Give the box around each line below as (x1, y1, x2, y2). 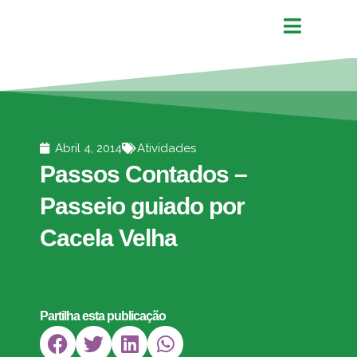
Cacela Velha (40, 225, 177, 251)
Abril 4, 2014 (55, 141, 122, 155)
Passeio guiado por (40, 193, 245, 219)
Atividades (137, 141, 196, 155)
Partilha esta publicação (40, 309, 166, 323)
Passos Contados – (40, 161, 247, 187)
